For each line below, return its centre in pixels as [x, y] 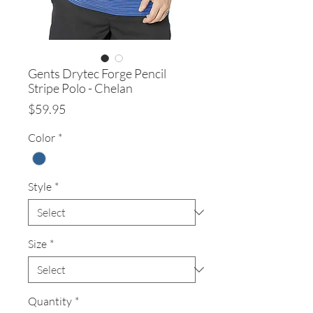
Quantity [50, 301]
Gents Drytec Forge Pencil [97, 74]
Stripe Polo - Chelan [80, 88]
